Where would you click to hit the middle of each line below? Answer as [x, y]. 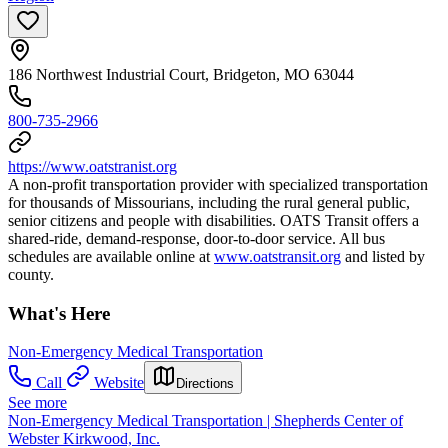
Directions [205, 384]
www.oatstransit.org [277, 256]
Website [119, 383]
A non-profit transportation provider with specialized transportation [218, 184]
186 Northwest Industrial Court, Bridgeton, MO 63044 [181, 74]
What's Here [59, 313]
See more [37, 403]
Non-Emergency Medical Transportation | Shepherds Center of [205, 421]
